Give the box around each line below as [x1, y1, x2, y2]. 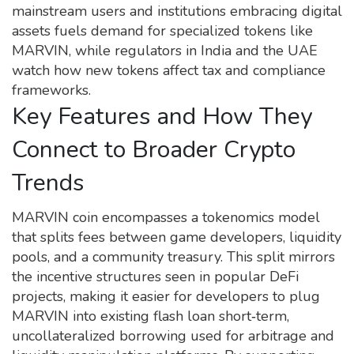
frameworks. [12, 81, 91, 100]
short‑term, [219, 307, 289, 326]
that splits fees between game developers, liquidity [12, 228, 341, 247]
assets [12, 21, 51, 40]
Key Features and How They [12, 100, 312, 133]
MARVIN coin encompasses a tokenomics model [12, 208, 320, 227]
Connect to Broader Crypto [12, 134, 296, 166]
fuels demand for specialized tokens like [51, 21, 313, 40]
